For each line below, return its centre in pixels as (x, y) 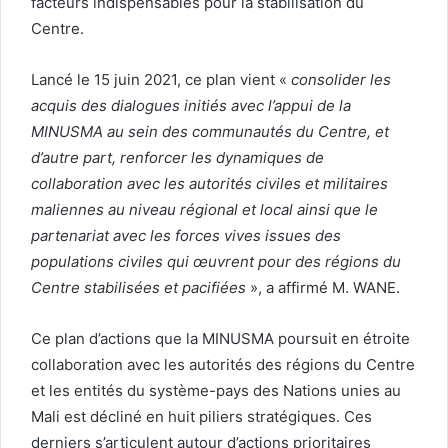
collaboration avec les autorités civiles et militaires (209, 183)
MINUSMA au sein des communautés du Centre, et (210, 131)
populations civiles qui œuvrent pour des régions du (216, 261)
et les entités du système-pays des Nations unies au (216, 390)
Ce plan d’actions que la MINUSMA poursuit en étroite (220, 338)
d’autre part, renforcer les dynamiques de (177, 157)
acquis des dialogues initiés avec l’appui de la (191, 105)
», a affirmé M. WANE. (323, 287)
